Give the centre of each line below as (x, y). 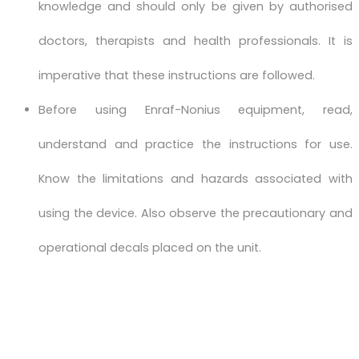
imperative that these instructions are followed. (177, 75)
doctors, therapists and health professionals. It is (196, 40)
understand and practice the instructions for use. (196, 144)
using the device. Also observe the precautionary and (196, 213)
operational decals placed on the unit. (150, 247)
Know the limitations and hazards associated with (196, 178)
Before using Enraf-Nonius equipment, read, (196, 109)
